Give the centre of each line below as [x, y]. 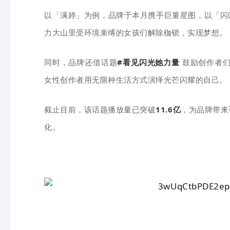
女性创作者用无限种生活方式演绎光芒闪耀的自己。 [136, 80]
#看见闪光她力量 [148, 62]
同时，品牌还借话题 [81, 62]
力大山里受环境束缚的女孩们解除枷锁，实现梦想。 [136, 32]
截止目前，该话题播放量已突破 [100, 109]
